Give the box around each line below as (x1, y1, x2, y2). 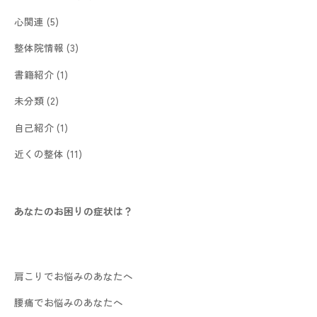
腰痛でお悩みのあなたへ (14, 295, 123, 310)
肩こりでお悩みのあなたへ (14, 268, 133, 283)
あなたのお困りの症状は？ (14, 204, 133, 219)
